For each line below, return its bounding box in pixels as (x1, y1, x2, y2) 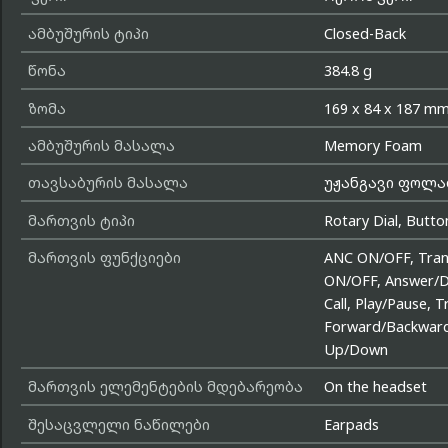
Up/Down (324, 340, 389, 360)
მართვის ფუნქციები (27, 248, 181, 268)
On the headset (324, 377, 428, 397)
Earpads (324, 414, 380, 434)
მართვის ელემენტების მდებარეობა (27, 377, 303, 397)
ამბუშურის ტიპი (27, 23, 149, 43)
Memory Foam (324, 135, 423, 155)
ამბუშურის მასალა (27, 135, 175, 155)
